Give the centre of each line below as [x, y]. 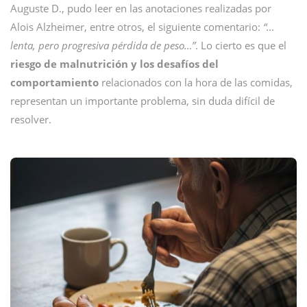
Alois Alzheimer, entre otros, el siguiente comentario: [137, 27]
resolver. [31, 119]
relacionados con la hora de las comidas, [196, 82]
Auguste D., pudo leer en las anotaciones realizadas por [141, 8]
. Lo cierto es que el [241, 45]
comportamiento [54, 82]
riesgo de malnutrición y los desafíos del [114, 64]
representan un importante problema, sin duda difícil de [143, 101]
